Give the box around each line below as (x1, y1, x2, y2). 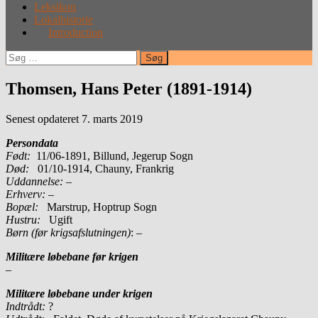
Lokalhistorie (34, 13, 93, 26)
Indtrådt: (6, 300, 48, 312)
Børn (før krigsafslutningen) (6, 226, 131, 238)
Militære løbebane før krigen (6, 250, 138, 263)
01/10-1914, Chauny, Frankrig (38, 162, 174, 175)
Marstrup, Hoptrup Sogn (38, 200, 157, 213)
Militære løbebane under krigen (6, 287, 153, 300)
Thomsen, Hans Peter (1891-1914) (6, 79, 252, 98)
